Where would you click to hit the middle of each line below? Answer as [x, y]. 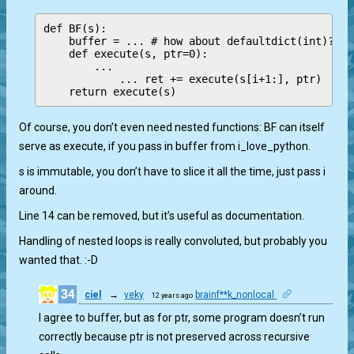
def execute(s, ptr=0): [126, 54]
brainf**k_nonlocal [236, 294]
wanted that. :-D [59, 260]
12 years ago [173, 295]
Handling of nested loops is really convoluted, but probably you [173, 241]
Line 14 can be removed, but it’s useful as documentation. [162, 216]
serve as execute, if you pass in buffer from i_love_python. [165, 146]
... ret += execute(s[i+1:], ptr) [183, 79]
